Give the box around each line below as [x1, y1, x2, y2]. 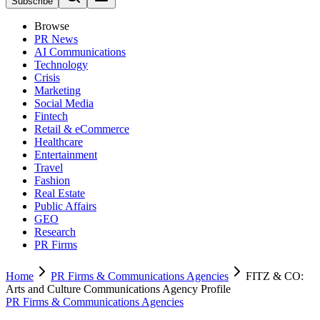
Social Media [34, 97, 94, 109]
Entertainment [34, 149, 97, 161]
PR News [34, 33, 78, 45]
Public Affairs [34, 200, 96, 212]
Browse [34, 20, 69, 32]
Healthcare [34, 136, 83, 148]
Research [34, 226, 76, 238]
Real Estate [34, 187, 85, 199]
